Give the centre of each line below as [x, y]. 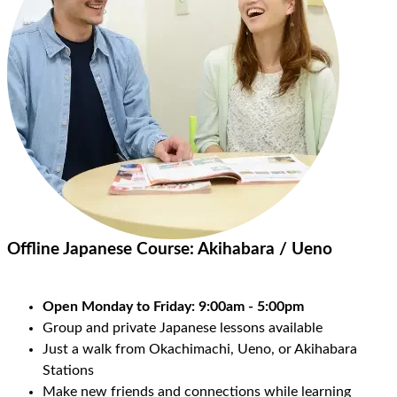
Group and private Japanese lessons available [184, 328]
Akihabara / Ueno [265, 249]
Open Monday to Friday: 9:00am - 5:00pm [173, 307]
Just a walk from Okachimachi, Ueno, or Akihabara [200, 350]
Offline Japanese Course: [102, 249]
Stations [68, 371]
